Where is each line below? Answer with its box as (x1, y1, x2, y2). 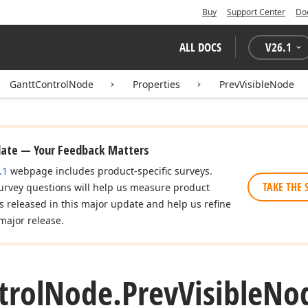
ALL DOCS (179, 39, 221, 55)
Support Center (227, 6, 285, 18)
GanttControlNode (10, 78, 93, 91)
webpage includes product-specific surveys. (8, 164, 212, 177)
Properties (133, 78, 180, 91)
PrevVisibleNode (219, 78, 294, 91)
